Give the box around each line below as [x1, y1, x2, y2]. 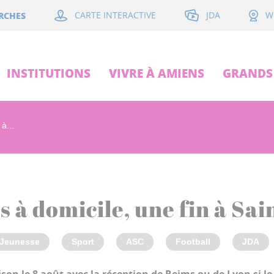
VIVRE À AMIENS [109, 65, 204, 81]
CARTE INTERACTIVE [74, 9, 156, 21]
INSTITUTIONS [7, 65, 91, 81]
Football [176, 237, 210, 246]
